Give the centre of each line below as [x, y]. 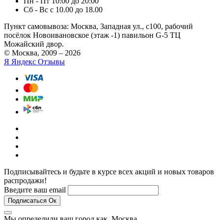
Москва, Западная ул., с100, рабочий [132, 26]
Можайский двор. [34, 44]
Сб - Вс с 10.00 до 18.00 [63, 9]
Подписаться [27, 200]
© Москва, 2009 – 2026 [42, 53]
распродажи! [25, 180]
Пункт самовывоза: [36, 26]
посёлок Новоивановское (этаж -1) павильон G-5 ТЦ [92, 35]
